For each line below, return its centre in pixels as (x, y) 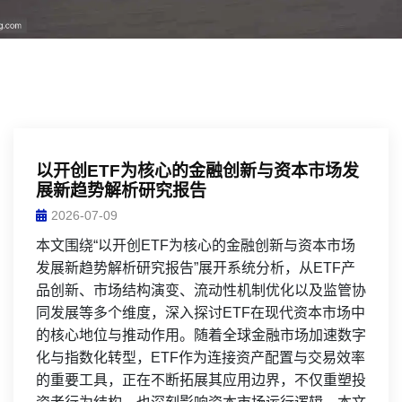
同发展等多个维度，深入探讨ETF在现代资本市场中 (201, 313)
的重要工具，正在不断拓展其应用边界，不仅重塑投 (201, 380)
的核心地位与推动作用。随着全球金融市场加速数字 (201, 335)
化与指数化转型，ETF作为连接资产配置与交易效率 (201, 358)
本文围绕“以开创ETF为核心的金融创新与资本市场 (196, 245)
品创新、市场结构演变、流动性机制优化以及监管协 (201, 290)
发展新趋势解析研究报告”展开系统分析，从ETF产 (196, 268)
